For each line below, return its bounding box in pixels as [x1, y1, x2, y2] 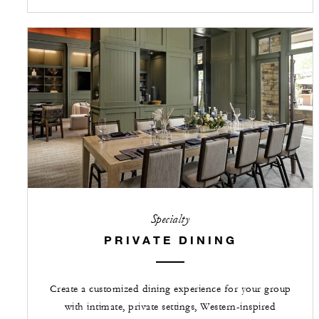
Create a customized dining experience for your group [49, 282, 291, 296]
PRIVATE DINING [103, 232, 237, 246]
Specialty [150, 211, 190, 226]
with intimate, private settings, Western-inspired [64, 300, 276, 313]
